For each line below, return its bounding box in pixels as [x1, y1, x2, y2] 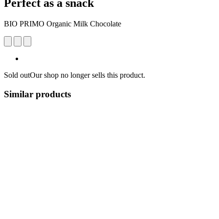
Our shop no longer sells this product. [30, 70, 145, 79]
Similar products [4, 88, 71, 99]
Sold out [4, 70, 30, 79]
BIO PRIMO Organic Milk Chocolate [4, 19, 121, 28]
